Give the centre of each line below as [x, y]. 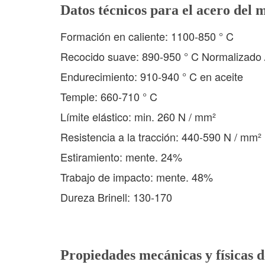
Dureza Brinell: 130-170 [116, 197]
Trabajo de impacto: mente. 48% [137, 177]
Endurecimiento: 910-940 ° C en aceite [152, 76]
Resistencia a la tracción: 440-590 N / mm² [161, 137]
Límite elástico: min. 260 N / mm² [138, 117]
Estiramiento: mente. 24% [121, 157]
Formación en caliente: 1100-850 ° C [147, 36]
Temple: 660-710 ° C [109, 96]
